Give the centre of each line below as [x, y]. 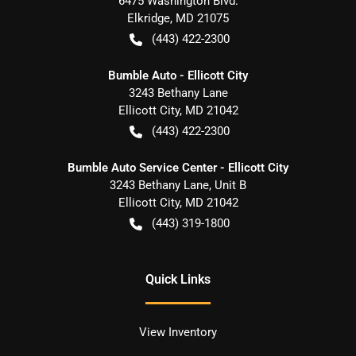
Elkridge [149, 18]
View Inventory [178, 332]
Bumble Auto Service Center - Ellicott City [178, 167]
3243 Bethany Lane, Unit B [178, 185]
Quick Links [178, 279]
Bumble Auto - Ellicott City [178, 75]
